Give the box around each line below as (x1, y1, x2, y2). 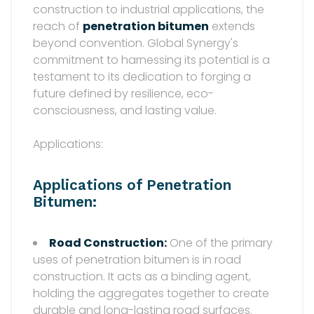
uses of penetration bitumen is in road (33, 251, 241, 268)
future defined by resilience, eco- (33, 86, 214, 102)
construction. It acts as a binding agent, (33, 268, 251, 285)
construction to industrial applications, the (33, 1, 264, 18)
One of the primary (167, 234, 273, 251)
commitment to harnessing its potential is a (33, 52, 270, 69)
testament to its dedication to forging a (33, 69, 251, 86)
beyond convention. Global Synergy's (33, 35, 238, 52)
